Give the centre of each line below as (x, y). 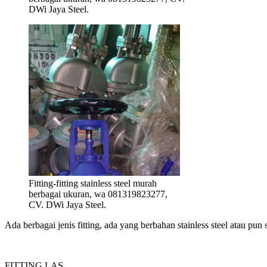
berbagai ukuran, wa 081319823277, (98, 194)
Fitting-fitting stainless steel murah (93, 183)
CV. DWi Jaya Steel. (67, 204)
